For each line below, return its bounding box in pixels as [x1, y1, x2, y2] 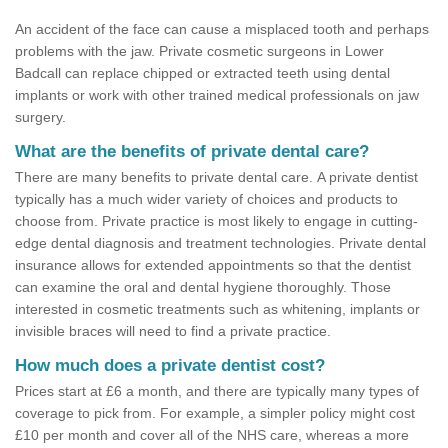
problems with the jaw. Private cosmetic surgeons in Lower [15, 43, 384, 60]
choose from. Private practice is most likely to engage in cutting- [15, 213, 418, 230]
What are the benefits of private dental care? [15, 142, 369, 162]
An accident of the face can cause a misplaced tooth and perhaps [15, 21, 429, 38]
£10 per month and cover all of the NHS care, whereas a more [15, 427, 409, 444]
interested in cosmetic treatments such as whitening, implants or [15, 301, 420, 318]
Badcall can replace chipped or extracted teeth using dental [15, 65, 390, 82]
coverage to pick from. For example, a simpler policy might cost [15, 405, 415, 422]
